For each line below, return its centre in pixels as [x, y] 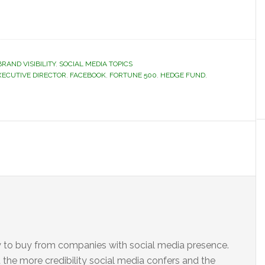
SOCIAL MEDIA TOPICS [96, 64]
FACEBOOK [88, 75]
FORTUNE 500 [133, 75]
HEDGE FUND [183, 75]
